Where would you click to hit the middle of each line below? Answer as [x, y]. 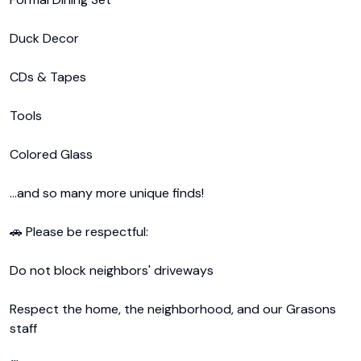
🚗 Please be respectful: [79, 232]
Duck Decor [44, 38]
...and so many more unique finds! [107, 193]
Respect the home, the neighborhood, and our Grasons [173, 309]
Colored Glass [51, 154]
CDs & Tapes [48, 77]
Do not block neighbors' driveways [112, 270]
